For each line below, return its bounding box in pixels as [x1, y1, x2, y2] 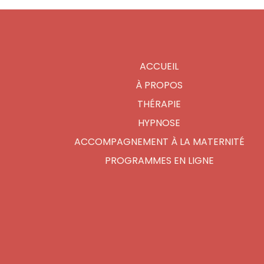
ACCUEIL [140, 59, 179, 73]
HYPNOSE [138, 115, 181, 130]
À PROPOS [136, 78, 183, 92]
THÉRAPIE [137, 97, 181, 111]
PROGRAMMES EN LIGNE [104, 153, 214, 167]
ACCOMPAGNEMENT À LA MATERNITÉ [74, 134, 245, 148]
